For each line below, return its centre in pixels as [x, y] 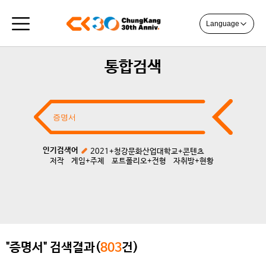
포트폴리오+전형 [139, 161]
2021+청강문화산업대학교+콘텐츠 [147, 152]
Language [223, 24]
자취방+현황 [193, 161]
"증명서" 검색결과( [53, 248]
